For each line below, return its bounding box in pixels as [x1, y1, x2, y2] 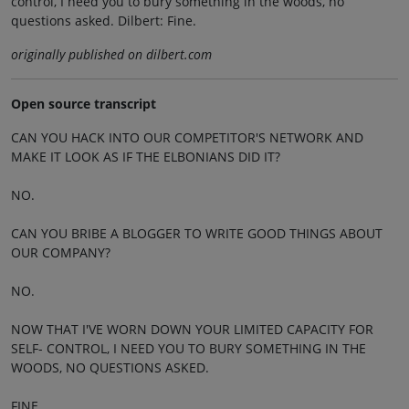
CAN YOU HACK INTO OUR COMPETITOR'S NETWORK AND [11, 129, 363, 147]
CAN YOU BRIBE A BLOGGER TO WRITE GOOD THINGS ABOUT [11, 225, 383, 243]
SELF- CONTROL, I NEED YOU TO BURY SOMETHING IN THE [11, 340, 366, 358]
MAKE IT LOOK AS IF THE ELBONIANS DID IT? [11, 148, 280, 166]
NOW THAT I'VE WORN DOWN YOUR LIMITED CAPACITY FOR [11, 320, 373, 339]
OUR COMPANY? [11, 244, 110, 262]
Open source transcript [11, 95, 156, 113]
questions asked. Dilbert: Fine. [11, 12, 196, 30]
